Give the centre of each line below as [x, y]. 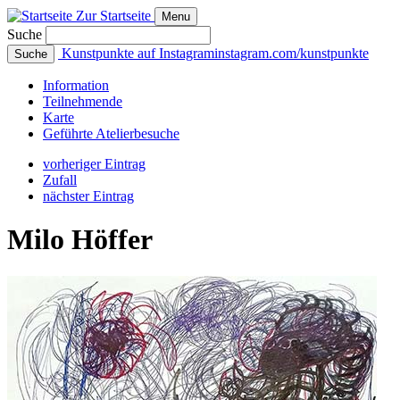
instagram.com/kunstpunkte [292, 53]
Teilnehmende [83, 101]
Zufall [60, 180]
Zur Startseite [113, 16]
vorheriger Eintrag [94, 164]
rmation [87, 85]
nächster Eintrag [88, 196]
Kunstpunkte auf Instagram [138, 53]
